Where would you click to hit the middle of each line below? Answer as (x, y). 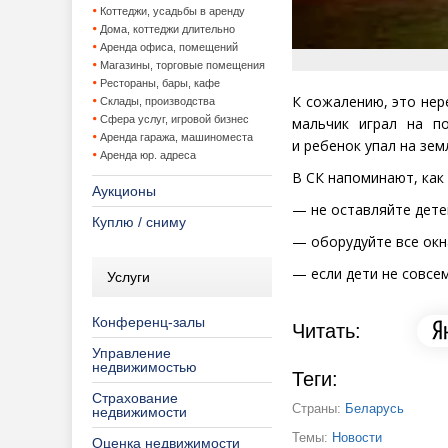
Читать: (326, 330)
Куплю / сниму (139, 222)
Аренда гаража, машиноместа (176, 137)
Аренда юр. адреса (148, 155)
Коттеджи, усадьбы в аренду (172, 11)
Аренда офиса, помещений (169, 47)
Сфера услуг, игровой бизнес (174, 119)
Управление (131, 353)
